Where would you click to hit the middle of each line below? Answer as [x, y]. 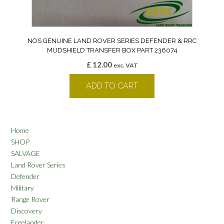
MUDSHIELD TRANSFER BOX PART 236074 [112, 50]
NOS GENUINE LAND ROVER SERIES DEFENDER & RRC [112, 40]
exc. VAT [125, 65]
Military [22, 187]
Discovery [26, 210]
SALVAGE [25, 153]
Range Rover [30, 199]
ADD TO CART [112, 85]
